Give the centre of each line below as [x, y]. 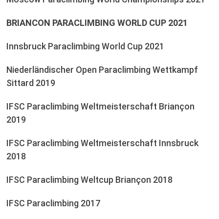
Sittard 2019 [31, 83]
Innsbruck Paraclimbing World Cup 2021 [85, 46]
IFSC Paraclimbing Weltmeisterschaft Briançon [100, 106]
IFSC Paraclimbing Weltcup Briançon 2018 [89, 179]
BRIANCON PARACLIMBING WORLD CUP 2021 [97, 22]
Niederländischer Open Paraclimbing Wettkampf [102, 69]
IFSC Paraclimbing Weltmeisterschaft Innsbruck [102, 143]
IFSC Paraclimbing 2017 [53, 203]
